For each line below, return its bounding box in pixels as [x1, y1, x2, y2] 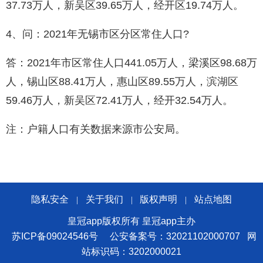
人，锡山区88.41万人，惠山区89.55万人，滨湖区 [6, 76, 238, 88]
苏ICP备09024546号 [11, 231, 98, 242]
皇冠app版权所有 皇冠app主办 [68, 216, 195, 227]
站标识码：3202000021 [82, 247, 181, 257]
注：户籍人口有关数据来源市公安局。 [6, 123, 186, 136]
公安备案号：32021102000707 [109, 231, 240, 242]
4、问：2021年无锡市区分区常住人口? [6, 28, 189, 41]
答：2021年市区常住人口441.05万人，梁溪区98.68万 [6, 57, 257, 69]
